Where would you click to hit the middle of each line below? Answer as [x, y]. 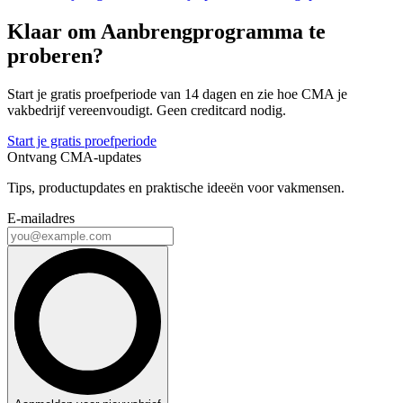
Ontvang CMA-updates [74, 157]
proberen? [55, 56]
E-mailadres [41, 219]
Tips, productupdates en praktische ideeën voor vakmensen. [176, 188]
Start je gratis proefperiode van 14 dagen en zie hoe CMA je [177, 94]
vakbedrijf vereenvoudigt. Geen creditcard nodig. [147, 111]
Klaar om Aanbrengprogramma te [166, 32]
